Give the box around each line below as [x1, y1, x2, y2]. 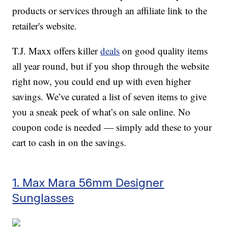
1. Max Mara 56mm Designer [12, 176, 164, 190]
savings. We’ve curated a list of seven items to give [12, 90, 207, 103]
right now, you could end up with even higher [12, 75, 191, 88]
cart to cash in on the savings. [12, 136, 127, 149]
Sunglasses [12, 191, 74, 205]
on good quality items [120, 44, 208, 58]
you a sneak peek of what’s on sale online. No [12, 105, 191, 119]
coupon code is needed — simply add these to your [12, 121, 212, 134]
